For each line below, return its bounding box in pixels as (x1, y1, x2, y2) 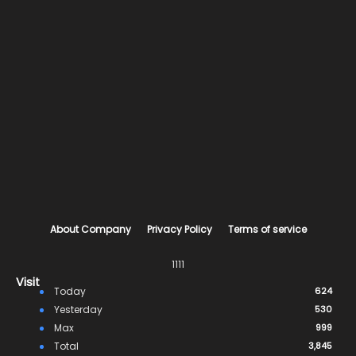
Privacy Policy (146, 222, 212, 236)
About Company (49, 222, 131, 236)
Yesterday (52, 303, 103, 316)
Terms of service (227, 222, 307, 236)
